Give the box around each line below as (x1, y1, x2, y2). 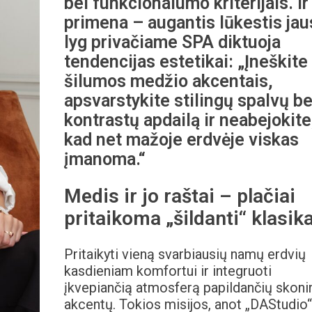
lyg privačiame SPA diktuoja (63, 32, 281, 52)
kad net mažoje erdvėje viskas (63, 130, 299, 150)
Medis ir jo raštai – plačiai (63, 185, 295, 208)
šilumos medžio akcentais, (63, 71, 273, 91)
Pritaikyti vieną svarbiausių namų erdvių (63, 246, 306, 263)
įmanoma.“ (63, 149, 146, 169)
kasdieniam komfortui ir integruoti (63, 263, 272, 280)
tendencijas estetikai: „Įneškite (63, 52, 308, 72)
